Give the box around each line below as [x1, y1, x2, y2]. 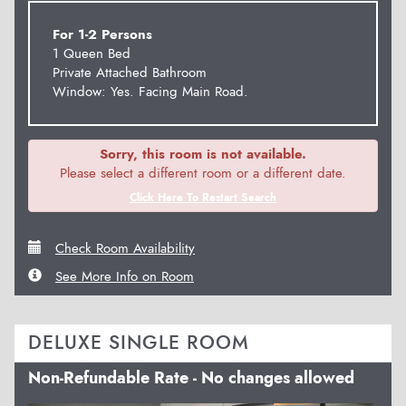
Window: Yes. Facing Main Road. [53, 82, 248, 102]
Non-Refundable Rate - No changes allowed [28, 366, 354, 391]
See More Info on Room [55, 266, 194, 287]
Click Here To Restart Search [130, 189, 276, 207]
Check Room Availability [55, 238, 195, 259]
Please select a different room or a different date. [60, 163, 346, 184]
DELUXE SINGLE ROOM [28, 329, 249, 357]
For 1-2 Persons [53, 24, 152, 45]
